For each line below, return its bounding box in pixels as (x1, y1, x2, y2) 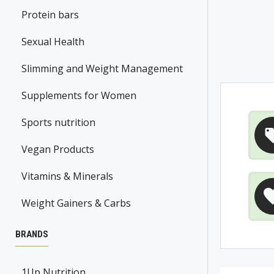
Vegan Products (21, 143, 94, 157)
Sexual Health (21, 35, 84, 49)
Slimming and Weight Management (21, 62, 183, 76)
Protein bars (21, 8, 79, 22)
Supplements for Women (21, 89, 136, 103)
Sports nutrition (21, 116, 95, 130)
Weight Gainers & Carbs (21, 196, 131, 210)
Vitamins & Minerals (21, 169, 113, 183)
